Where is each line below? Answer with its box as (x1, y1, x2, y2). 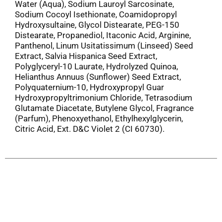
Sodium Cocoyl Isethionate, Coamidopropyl (15, 9, 177, 19)
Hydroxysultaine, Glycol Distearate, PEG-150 (15, 19, 179, 30)
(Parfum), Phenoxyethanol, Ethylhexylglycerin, (15, 113, 183, 123)
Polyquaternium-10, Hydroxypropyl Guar (15, 82, 164, 92)
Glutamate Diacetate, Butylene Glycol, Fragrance (15, 103, 194, 113)
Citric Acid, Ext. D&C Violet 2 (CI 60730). (15, 123, 165, 134)
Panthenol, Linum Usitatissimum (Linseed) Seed (15, 40, 193, 51)
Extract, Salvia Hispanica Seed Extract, (15, 51, 157, 61)
